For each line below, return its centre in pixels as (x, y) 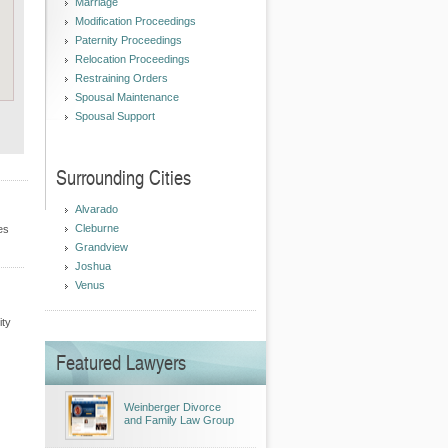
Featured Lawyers (121, 362)
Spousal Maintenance (127, 97)
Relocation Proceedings (132, 59)
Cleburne (97, 228)
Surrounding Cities (123, 177)
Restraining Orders (121, 78)
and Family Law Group (179, 420)
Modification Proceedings (135, 21)
